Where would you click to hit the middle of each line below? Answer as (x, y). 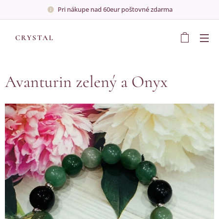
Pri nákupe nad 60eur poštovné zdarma (115, 9)
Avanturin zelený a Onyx (86, 82)
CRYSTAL (34, 38)
